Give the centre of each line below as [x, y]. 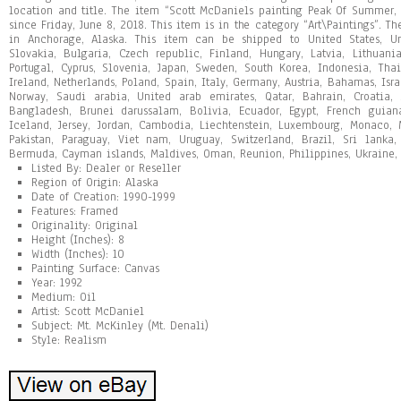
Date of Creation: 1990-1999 [103, 197]
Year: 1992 [57, 283]
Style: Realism [69, 340]
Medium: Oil [64, 297]
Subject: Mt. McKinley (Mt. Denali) [120, 326]
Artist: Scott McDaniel [88, 311]
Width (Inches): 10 [78, 254]
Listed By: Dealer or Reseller [106, 168]
